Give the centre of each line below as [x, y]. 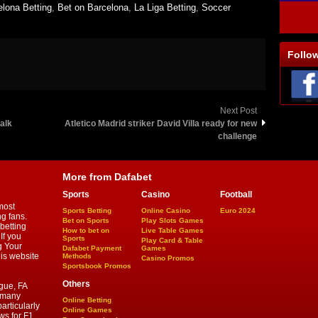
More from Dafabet [107, 177]
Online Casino [166, 211]
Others [76, 284]
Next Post [238, 111]
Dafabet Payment [92, 248]
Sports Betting [87, 211]
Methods [77, 256]
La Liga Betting [165, 8]
